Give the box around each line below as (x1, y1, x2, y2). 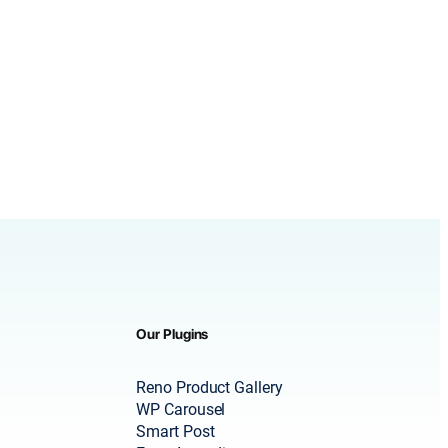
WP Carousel (136, 400, 226, 420)
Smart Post (136, 422, 215, 442)
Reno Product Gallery (136, 378, 283, 398)
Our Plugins (136, 325, 209, 342)
